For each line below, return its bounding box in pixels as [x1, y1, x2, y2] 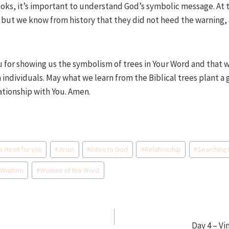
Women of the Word [40, 166, 100, 175]
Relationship [144, 145, 181, 154]
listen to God [90, 145, 128, 154]
